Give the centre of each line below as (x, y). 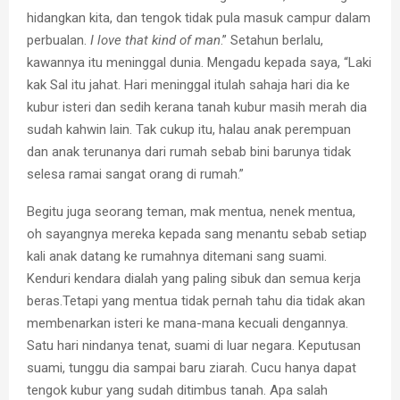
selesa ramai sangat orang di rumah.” (135, 174)
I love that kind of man (154, 40)
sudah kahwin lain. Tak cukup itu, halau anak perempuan (189, 129)
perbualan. (57, 40)
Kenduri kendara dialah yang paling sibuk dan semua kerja (194, 278)
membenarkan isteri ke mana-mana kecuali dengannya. (187, 323)
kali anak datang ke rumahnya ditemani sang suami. (177, 256)
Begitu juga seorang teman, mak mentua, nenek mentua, (191, 211)
